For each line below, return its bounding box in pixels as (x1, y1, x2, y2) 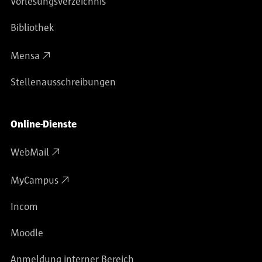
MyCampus (11, 175, 58, 187)
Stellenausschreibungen (11, 77, 116, 88)
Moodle (11, 228, 43, 239)
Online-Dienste (11, 119, 77, 130)
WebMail (11, 147, 49, 158)
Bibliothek (11, 23, 54, 34)
